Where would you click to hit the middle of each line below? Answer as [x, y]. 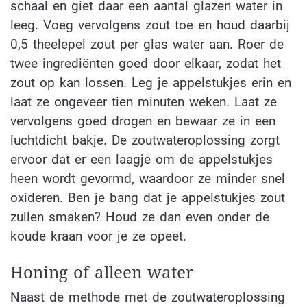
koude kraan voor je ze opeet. [98, 236]
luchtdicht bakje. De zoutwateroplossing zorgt [145, 140]
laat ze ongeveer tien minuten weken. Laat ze [144, 102]
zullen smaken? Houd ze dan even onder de [140, 217]
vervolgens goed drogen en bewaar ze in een [143, 121]
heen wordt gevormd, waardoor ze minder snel [148, 179]
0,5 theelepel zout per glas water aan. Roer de [147, 45]
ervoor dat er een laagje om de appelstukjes [142, 160]
